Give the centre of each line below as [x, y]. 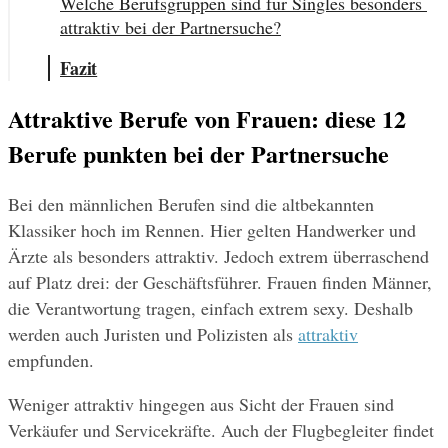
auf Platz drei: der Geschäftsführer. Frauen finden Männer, [220, 282]
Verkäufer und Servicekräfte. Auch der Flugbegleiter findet [221, 430]
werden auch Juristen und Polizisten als [153, 334]
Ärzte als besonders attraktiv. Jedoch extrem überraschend [218, 256]
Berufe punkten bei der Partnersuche [198, 154]
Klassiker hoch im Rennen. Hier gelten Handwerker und [212, 230]
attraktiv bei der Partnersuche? [170, 27]
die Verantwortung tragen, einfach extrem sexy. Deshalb [210, 308]
